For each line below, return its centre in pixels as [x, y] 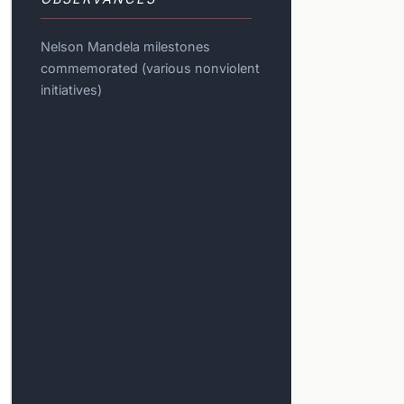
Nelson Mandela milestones [126, 47]
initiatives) [72, 90]
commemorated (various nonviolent [151, 69]
